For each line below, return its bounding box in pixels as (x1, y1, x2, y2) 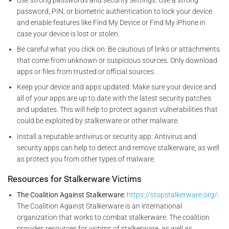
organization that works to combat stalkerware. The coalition (17, 213, 210, 221)
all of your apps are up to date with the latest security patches (17, 94, 212, 103)
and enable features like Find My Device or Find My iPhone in (17, 18, 206, 27)
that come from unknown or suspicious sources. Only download (17, 56, 218, 64)
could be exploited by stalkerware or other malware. (17, 117, 179, 125)
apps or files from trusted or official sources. (17, 67, 156, 76)
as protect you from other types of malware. (17, 154, 156, 163)
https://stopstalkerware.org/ (127, 190, 218, 199)
